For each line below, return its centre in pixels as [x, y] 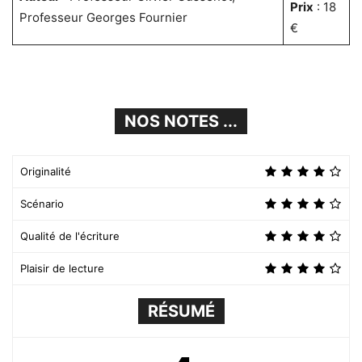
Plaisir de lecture [62, 268]
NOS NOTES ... [181, 121]
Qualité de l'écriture [70, 236]
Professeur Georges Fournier [103, 17]
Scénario [42, 203]
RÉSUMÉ [181, 311]
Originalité [46, 171]
